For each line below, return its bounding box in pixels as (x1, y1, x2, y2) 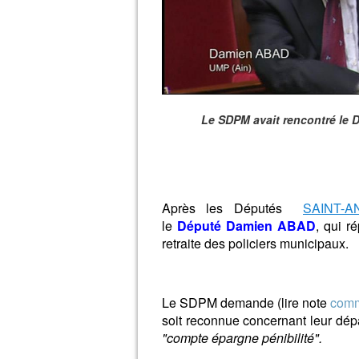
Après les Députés (162, 199, 303, 217)
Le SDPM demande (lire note (162, 293, 327, 312)
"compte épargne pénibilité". (162, 329, 322, 347)
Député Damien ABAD (177, 216, 316, 235)
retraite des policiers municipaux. (162, 234, 349, 252)
